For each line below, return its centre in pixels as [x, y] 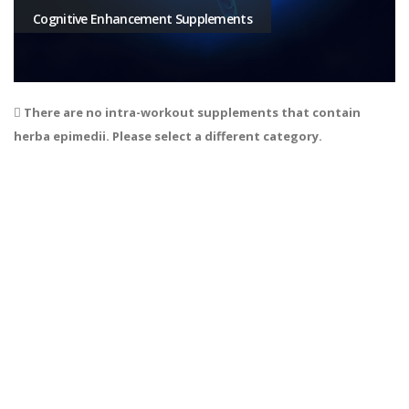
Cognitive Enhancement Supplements [142, 18]
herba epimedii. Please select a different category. [168, 136]
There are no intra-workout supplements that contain [191, 113]
